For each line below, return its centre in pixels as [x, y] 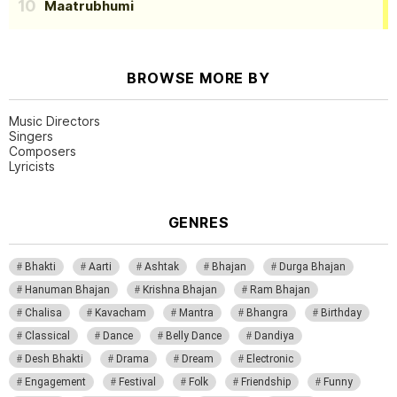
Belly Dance [194, 335]
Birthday [341, 312]
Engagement [55, 381]
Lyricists [32, 166]
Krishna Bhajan [180, 289]
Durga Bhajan [312, 266]
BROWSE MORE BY [198, 78]
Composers [43, 151]
